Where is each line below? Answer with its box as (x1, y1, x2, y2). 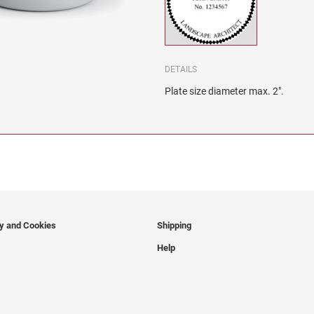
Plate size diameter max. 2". (165, 86, 285, 97)
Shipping (157, 220, 191, 231)
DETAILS (165, 64, 198, 75)
